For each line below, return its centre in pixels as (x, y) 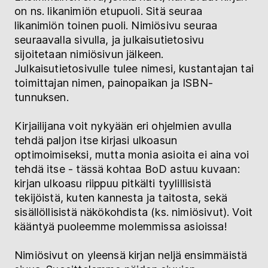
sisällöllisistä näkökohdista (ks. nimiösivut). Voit (134, 212)
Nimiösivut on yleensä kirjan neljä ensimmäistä (131, 255)
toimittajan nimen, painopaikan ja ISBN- (114, 83)
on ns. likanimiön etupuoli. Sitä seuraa (109, 11)
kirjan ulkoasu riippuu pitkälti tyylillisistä (113, 183)
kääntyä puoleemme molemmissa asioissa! (121, 226)
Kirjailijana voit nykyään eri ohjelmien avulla (123, 126)
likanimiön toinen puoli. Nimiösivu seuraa (116, 25)
